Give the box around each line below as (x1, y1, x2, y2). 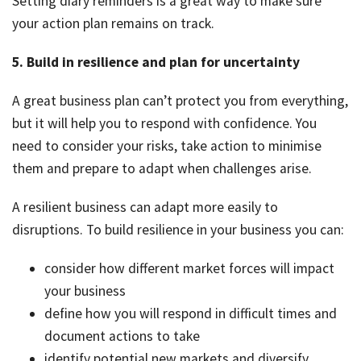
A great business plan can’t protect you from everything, (12, 92, 348, 110)
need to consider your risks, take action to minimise (12, 137, 322, 156)
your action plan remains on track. (12, 15, 214, 33)
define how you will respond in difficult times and (44, 305, 337, 323)
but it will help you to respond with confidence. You (12, 114, 317, 133)
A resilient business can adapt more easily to (12, 198, 278, 217)
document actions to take (44, 327, 200, 346)
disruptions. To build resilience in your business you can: (12, 221, 344, 239)
